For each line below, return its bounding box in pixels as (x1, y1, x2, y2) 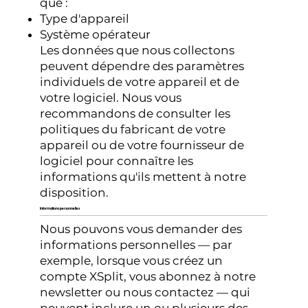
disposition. (40, 185, 109, 199)
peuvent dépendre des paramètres (40, 58, 245, 73)
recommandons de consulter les (40, 106, 231, 120)
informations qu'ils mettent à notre (40, 169, 247, 184)
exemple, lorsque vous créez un (40, 254, 223, 268)
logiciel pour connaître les (40, 153, 194, 168)
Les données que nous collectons (40, 43, 235, 57)
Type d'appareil (40, 11, 130, 25)
